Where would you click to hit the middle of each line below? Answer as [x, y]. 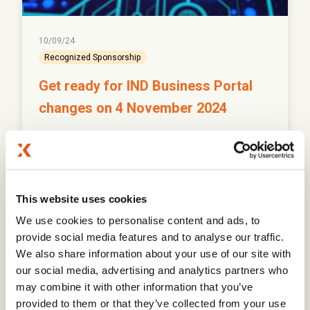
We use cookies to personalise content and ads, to [138, 220]
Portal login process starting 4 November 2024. [139, 163]
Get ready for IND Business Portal [146, 86]
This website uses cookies [82, 199]
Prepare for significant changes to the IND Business [149, 145]
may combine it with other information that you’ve [135, 286]
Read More [69, 212]
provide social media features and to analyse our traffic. [150, 237]
